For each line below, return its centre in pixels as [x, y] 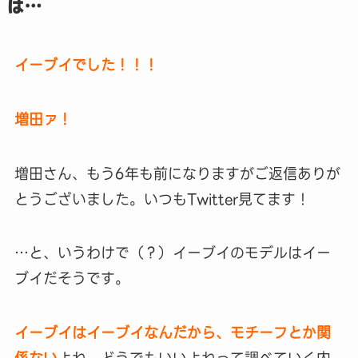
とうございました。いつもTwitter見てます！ [162, 199]
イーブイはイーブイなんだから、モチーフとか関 [172, 333]
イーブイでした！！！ [86, 65]
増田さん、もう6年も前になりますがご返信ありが [177, 173]
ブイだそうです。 [72, 279]
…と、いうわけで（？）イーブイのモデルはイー [172, 253]
